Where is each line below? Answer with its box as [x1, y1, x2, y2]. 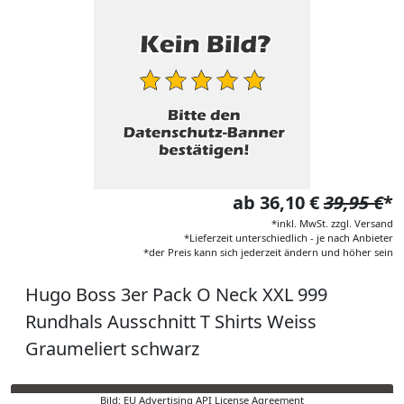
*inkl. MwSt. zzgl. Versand [271, 216, 393, 230]
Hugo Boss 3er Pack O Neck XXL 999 [25, 282, 327, 307]
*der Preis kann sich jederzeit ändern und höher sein [143, 245, 393, 259]
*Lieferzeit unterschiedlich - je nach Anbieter [184, 231, 393, 244]
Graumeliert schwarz [25, 336, 199, 361]
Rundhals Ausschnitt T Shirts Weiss [25, 309, 317, 334]
